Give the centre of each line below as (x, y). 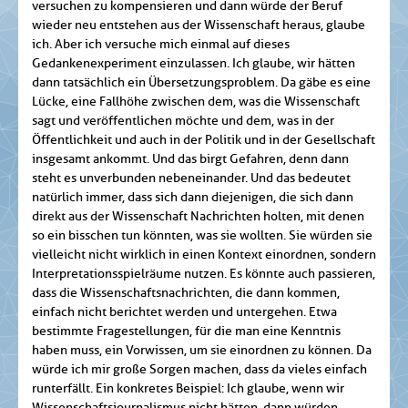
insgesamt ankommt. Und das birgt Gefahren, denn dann (190, 159)
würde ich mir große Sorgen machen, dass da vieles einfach (199, 370)
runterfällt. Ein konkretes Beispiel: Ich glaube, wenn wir (188, 389)
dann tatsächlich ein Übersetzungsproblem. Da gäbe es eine (201, 83)
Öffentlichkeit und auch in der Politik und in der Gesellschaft (204, 140)
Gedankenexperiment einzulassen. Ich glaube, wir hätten (194, 64)
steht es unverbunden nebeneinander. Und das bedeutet (191, 178)
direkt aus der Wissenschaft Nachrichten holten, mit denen (198, 217)
